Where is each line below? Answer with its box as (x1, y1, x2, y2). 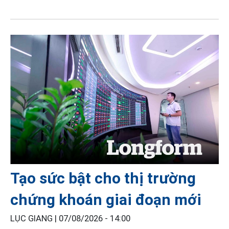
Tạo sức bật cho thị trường (10, 169, 196, 187)
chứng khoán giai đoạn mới (10, 190, 201, 209)
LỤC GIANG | (10, 213, 59, 223)
